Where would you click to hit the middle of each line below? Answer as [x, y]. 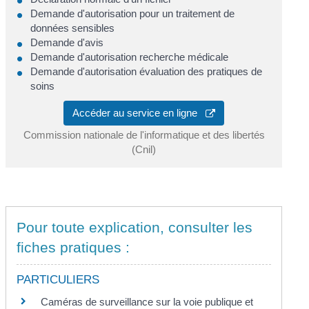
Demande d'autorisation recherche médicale [130, 57]
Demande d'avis [67, 42]
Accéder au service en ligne [139, 112]
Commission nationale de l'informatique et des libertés [144, 134]
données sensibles [73, 28]
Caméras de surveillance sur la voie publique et [147, 301]
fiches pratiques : [73, 247]
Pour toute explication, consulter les [135, 227]
